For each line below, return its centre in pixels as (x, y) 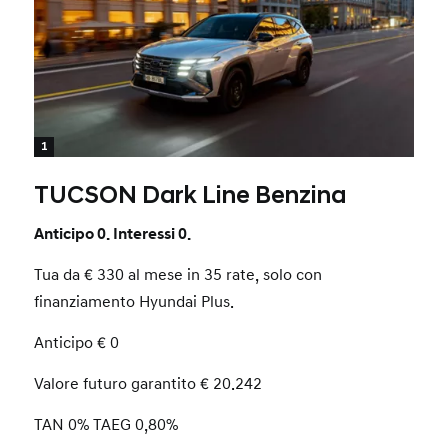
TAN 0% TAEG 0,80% (106, 424)
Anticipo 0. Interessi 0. (113, 233)
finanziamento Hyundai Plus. (134, 301)
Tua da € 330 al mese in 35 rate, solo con (178, 274)
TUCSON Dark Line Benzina (190, 195)
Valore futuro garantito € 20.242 (148, 383)
